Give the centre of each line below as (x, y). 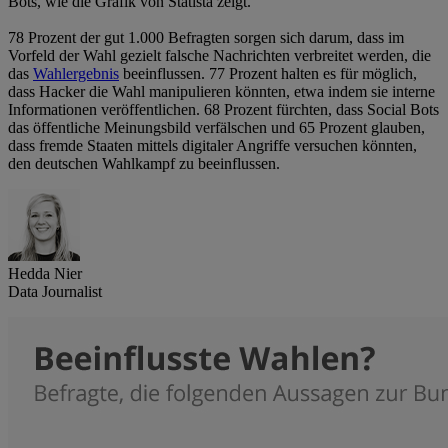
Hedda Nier (45, 274)
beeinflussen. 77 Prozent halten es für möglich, (268, 74)
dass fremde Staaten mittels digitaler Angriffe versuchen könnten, (212, 146)
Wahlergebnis (76, 74)
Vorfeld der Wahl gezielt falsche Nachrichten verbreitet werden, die (219, 56)
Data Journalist (55, 292)
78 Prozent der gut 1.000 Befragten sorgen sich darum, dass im (206, 38)
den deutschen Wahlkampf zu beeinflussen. (144, 164)
